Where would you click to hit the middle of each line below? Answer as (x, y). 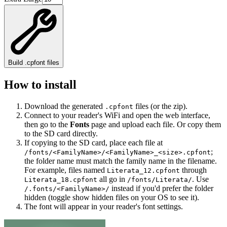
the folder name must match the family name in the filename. (121, 161)
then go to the (46, 124)
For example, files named (66, 170)
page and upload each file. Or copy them (155, 124)
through (193, 170)
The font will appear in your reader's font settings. (104, 206)
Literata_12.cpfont (143, 170)
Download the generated (65, 106)
